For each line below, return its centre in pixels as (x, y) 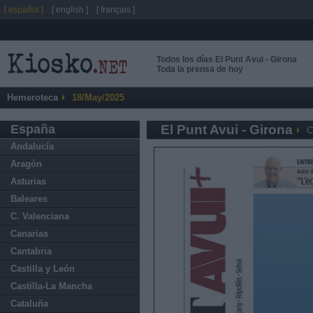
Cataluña (29, 304)
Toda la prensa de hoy (200, 69)
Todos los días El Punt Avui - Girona (227, 59)
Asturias (28, 181)
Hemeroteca (32, 97)
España (33, 129)
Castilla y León (43, 269)
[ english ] (70, 10)
